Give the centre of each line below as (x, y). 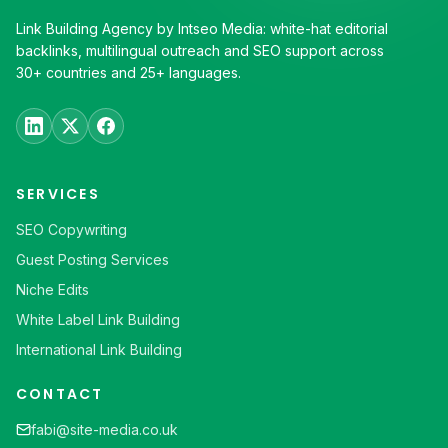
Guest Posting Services (92, 259)
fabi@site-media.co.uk (104, 429)
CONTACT (60, 394)
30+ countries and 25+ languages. (128, 72)
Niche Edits (52, 289)
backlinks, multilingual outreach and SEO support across (200, 50)
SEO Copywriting (71, 229)
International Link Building (99, 349)
